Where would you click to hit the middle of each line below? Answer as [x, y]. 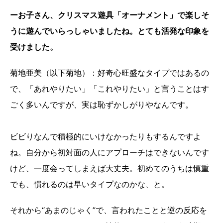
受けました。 [34, 47]
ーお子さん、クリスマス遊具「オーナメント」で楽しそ [110, 15]
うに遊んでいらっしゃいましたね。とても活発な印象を [110, 31]
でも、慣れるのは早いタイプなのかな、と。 [90, 184]
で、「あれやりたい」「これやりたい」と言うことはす [110, 89]
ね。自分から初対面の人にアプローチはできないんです [110, 153]
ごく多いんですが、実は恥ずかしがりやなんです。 [102, 105]
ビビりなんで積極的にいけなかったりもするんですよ [106, 137]
